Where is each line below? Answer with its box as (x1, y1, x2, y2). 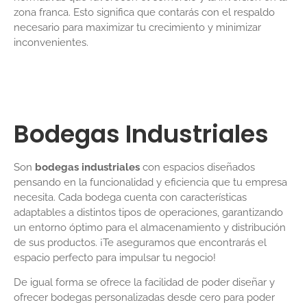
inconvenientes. (14, 36, 88, 49)
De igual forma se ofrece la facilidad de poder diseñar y (14, 275, 275, 288)
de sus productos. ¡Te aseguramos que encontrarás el (14, 236, 267, 249)
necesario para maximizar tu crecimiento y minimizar (14, 21, 261, 34)
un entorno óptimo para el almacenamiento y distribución (14, 221, 286, 234)
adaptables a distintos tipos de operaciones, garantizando (14, 206, 283, 219)
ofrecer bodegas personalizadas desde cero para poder (14, 291, 275, 304)
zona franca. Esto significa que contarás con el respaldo (14, 6, 275, 19)
